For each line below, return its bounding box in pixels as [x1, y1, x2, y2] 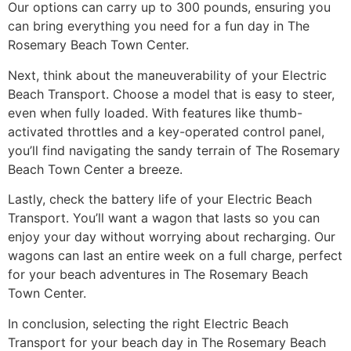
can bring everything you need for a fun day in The [8, 18, 309, 34]
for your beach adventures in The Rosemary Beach [8, 266, 308, 283]
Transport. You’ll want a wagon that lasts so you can [8, 210, 320, 226]
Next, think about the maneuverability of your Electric [8, 67, 327, 83]
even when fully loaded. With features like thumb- [8, 104, 302, 121]
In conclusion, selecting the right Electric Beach [8, 315, 288, 331]
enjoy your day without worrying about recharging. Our [8, 229, 335, 245]
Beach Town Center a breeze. [8, 161, 183, 177]
